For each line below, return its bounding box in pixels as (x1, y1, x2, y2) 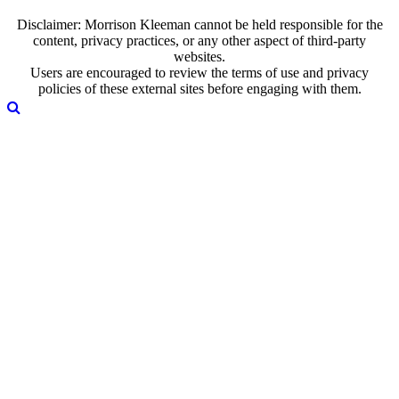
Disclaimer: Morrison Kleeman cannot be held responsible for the (16, 17, 383, 33)
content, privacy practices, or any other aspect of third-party (33, 33, 366, 49)
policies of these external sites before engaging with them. (37, 81, 362, 97)
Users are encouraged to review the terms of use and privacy (30, 65, 369, 81)
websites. (174, 49, 225, 65)
